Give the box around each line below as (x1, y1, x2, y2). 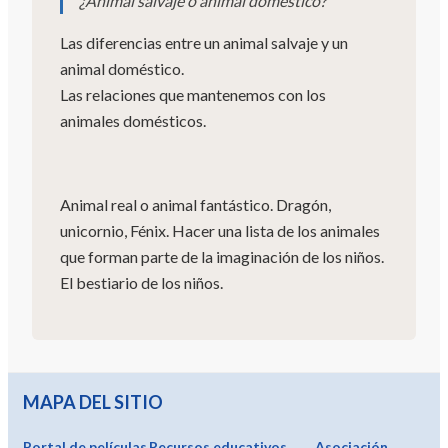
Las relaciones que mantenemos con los (60, 84, 326, 104)
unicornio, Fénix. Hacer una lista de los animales (60, 220, 380, 240)
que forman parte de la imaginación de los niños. (60, 246, 384, 266)
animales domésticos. (60, 110, 206, 130)
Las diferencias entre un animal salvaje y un (60, 32, 348, 52)
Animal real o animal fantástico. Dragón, (60, 194, 331, 214)
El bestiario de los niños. (60, 272, 223, 292)
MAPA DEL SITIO (23, 390, 163, 413)
